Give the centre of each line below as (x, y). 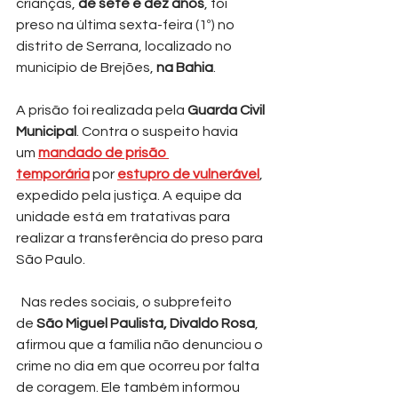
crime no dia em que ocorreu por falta (139, 366)
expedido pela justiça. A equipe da (130, 195)
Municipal (46, 131)
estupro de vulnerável (188, 174)
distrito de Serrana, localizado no (125, 46)
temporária (53, 174)
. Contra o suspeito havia (159, 131)
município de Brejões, (86, 67)
